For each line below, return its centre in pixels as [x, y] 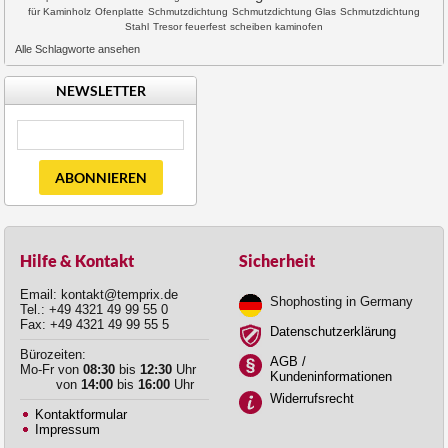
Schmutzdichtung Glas [284, 11]
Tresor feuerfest [189, 26]
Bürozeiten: [53, 354]
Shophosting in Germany [341, 301]
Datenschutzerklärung [333, 331]
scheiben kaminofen [276, 26]
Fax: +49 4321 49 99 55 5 [94, 324]
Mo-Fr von [51, 369]
